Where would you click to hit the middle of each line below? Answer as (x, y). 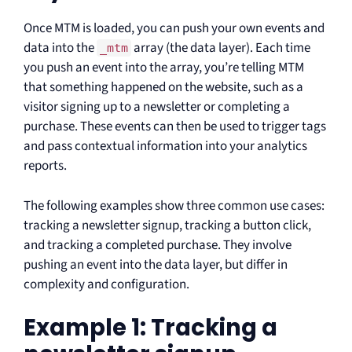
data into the (60, 48)
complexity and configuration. (106, 284)
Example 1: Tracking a (150, 328)
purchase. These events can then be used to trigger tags (175, 126)
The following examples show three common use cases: (174, 205)
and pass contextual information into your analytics (165, 146)
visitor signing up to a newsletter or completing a (157, 107)
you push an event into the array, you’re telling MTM (164, 68)
